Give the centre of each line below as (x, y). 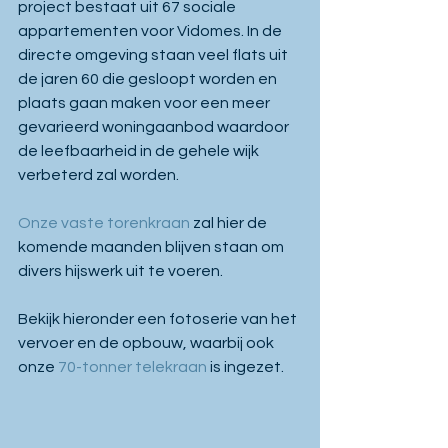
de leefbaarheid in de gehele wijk (140, 151)
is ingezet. (247, 367)
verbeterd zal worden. (98, 175)
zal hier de (230, 223)
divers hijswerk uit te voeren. (120, 271)
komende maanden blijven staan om (152, 247)
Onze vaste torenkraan (104, 223)
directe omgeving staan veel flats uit (154, 55)
